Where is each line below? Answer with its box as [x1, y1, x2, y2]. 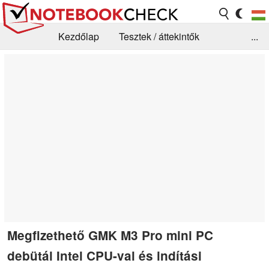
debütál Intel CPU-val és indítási [7, 246, 202, 264]
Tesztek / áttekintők [119, 29, 199, 44]
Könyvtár [10, 82, 47, 97]
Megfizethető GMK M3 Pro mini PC [7, 226, 213, 244]
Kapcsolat [67, 82, 110, 97]
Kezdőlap [58, 29, 99, 44]
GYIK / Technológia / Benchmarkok [52, 56, 200, 70]
